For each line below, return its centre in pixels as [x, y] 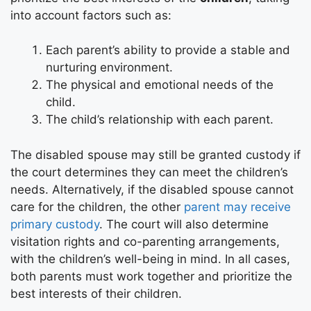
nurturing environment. [109, 68]
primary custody [55, 224]
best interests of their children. [96, 293]
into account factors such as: [91, 15]
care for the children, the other [97, 207]
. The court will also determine [184, 224]
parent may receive [237, 207]
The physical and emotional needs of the [160, 85]
